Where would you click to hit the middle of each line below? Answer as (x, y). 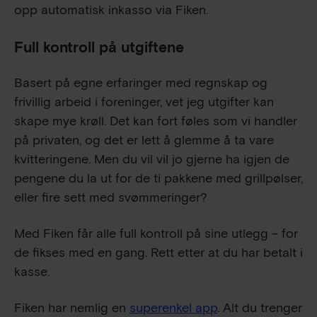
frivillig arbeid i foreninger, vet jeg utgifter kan (144, 102)
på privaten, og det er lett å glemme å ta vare (144, 140)
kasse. (32, 272)
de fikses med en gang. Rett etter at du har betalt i (158, 253)
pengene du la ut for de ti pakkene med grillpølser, (158, 178)
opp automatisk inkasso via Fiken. (111, 10)
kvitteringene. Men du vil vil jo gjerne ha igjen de (152, 159)
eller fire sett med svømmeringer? (111, 197)
